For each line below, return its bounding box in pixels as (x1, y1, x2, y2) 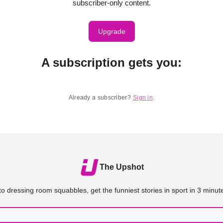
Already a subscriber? (68, 94, 131, 101)
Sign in (132, 94, 153, 101)
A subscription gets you (41, 56, 178, 69)
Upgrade (98, 27, 125, 35)
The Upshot (99, 163, 144, 171)
